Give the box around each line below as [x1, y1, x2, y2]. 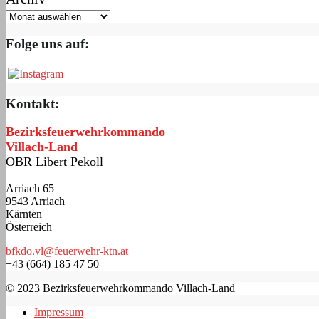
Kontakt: [6, 95, 59, 111]
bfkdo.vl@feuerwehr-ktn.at [6, 245, 128, 258]
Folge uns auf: [6, 36, 89, 52]
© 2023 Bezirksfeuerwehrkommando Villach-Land [6, 282, 235, 295]
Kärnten [6, 208, 42, 221]
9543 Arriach [6, 195, 65, 208]
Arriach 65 [6, 182, 54, 195]
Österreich [6, 221, 52, 234]
